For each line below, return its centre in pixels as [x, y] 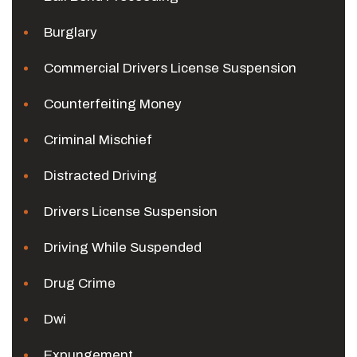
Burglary [71, 32]
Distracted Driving [100, 176]
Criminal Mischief [98, 140]
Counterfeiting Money [113, 104]
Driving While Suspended [123, 247]
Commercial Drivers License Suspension [170, 68]
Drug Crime [80, 283]
